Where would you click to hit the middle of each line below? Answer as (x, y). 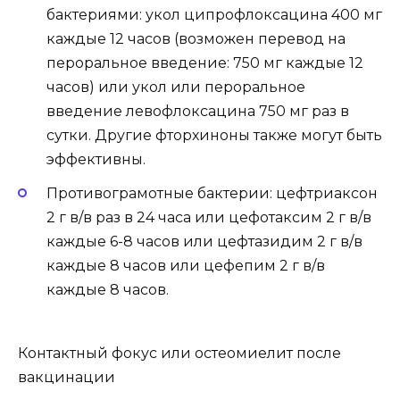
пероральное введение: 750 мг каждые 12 (205, 63)
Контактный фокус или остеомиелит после (179, 353)
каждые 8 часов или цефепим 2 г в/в (186, 266)
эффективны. (96, 160)
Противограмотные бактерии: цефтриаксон (212, 194)
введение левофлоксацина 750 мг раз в (198, 112)
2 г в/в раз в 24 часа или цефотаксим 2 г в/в (209, 218)
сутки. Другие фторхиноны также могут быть (214, 136)
